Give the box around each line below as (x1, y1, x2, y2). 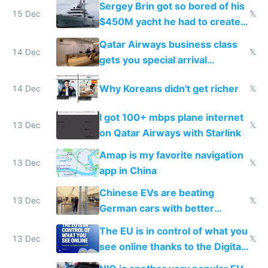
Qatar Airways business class (99, 38, 237, 50)
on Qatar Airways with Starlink (99, 126, 241, 139)
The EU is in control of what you (99, 224, 248, 237)
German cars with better (99, 202, 214, 215)
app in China (99, 165, 157, 177)
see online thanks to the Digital (99, 240, 243, 252)
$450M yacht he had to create (99, 16, 240, 28)
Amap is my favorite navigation (99, 149, 243, 162)
